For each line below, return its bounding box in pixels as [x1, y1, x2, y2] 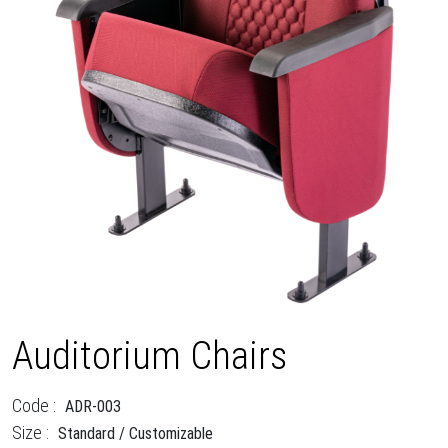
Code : [12, 394, 56, 416]
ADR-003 [65, 396, 121, 416]
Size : [12, 421, 49, 443]
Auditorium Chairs [12, 332, 287, 379]
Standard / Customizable [58, 423, 213, 443]
